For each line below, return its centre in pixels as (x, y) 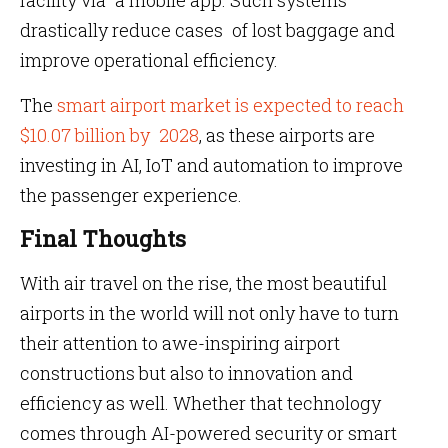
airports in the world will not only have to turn (209, 313)
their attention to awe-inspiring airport (180, 343)
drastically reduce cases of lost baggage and (207, 30)
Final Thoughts (103, 238)
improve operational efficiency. (149, 60)
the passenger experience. (131, 195)
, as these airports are (287, 135)
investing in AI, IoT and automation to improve (211, 165)
